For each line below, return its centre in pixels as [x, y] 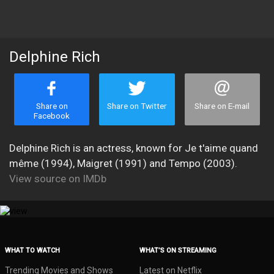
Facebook [52, 116]
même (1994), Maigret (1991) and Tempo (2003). [123, 163]
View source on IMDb [58, 179]
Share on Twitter [137, 106]
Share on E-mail [222, 106]
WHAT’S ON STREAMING [178, 250]
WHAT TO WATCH [32, 250]
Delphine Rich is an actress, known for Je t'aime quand [134, 148]
